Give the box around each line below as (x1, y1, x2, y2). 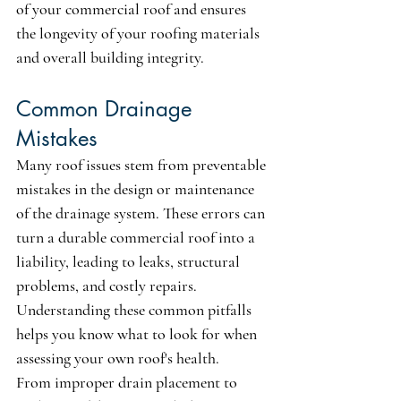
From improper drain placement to (16, 372, 241, 393)
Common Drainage (16, 95, 198, 124)
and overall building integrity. (16, 47, 204, 68)
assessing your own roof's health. (16, 348, 219, 369)
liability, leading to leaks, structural (16, 252, 243, 272)
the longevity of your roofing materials (16, 23, 263, 44)
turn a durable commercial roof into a (16, 227, 259, 248)
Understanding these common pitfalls (16, 300, 255, 320)
